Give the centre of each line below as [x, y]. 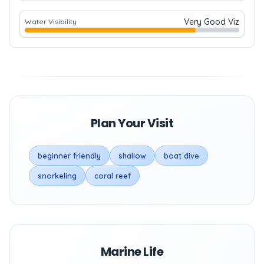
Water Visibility [51, 22]
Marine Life [132, 252]
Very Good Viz [212, 22]
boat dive [181, 156]
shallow [132, 156]
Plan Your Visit [132, 123]
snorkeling [57, 176]
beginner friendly [69, 156]
